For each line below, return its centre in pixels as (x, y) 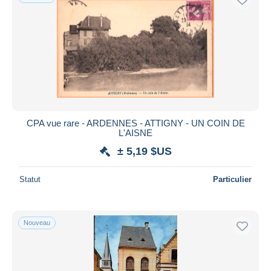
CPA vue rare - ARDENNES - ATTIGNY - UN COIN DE (135, 123)
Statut (30, 179)
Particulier (232, 179)
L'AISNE (135, 132)
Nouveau (37, 222)
